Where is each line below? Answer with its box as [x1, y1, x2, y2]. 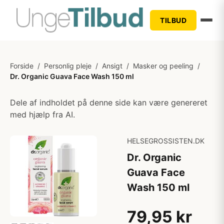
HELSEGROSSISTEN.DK [127, 136, 204, 145]
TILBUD [160, 15, 186, 24]
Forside [10, 61, 33, 70]
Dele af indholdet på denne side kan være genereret [10, 97, 207, 107]
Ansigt [102, 61, 122, 70]
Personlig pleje [44, 61, 91, 70]
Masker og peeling [133, 61, 193, 70]
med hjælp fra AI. [10, 109, 75, 119]
